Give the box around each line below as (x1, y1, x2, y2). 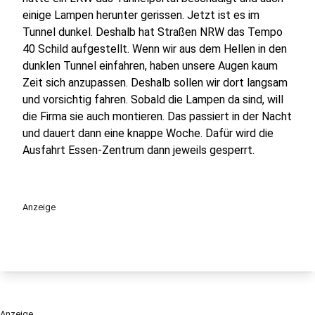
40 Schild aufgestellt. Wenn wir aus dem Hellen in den (22, 42, 287, 56)
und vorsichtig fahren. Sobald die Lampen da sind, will (22, 93, 283, 106)
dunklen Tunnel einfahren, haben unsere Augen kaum (22, 59, 278, 72)
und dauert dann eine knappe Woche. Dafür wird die (22, 127, 274, 140)
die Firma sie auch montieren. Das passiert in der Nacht (22, 110, 292, 123)
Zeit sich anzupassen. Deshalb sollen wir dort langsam (22, 76, 288, 89)
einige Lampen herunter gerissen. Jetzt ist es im (22, 8, 259, 22)
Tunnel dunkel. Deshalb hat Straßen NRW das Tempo (22, 25, 283, 39)
